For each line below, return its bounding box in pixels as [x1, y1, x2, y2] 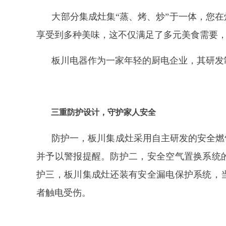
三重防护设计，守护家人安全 [51, 108, 156, 117]
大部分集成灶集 [51, 12, 116, 22]
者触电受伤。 [36, 188, 91, 198]
